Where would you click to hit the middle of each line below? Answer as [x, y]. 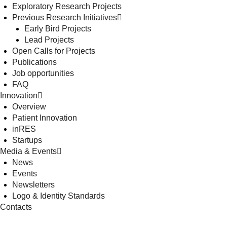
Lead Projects [49, 40]
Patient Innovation [45, 118]
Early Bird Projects [58, 29]
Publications [34, 62]
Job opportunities [43, 73]
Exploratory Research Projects [67, 7]
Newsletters [33, 185]
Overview [29, 107]
